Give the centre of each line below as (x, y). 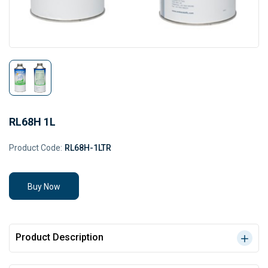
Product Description (60, 237)
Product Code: (36, 148)
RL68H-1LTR (88, 148)
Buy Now (44, 187)
